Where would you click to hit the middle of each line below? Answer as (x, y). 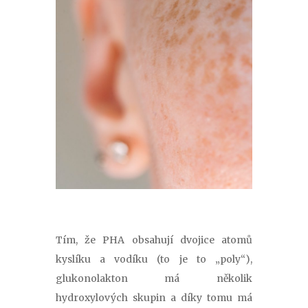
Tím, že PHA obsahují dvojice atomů (154, 240)
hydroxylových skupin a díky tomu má (154, 298)
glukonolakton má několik (154, 278)
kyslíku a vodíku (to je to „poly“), (154, 259)
